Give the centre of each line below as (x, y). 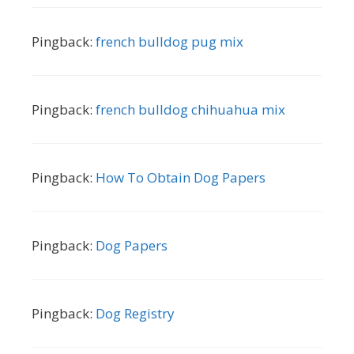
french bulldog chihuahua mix (190, 109)
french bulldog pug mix (169, 41)
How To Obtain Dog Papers (181, 177)
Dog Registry (135, 313)
